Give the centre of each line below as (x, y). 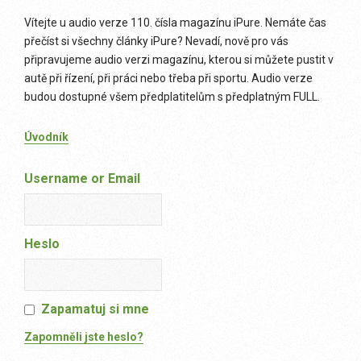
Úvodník (46, 137)
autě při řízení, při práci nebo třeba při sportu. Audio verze (168, 79)
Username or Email (82, 179)
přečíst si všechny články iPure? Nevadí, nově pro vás (156, 41)
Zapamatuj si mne (95, 309)
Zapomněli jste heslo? (84, 337)
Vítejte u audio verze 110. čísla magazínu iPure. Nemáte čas (175, 23)
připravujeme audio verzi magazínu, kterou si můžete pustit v (179, 60)
